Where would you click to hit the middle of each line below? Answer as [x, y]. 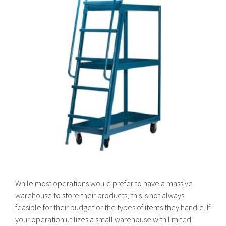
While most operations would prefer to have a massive [104, 183]
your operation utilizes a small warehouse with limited [103, 219]
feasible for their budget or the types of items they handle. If [113, 207]
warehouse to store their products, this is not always [100, 195]
